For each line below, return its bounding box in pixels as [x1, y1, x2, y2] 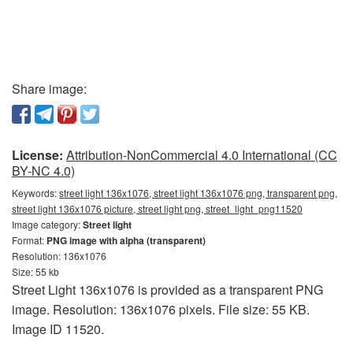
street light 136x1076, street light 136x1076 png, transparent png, [59, 186, 337, 199]
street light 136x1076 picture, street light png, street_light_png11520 [12, 202, 303, 215]
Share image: [12, 80, 87, 98]
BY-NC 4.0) [12, 162, 75, 180]
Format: [12, 233, 46, 247]
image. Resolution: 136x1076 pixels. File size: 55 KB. [12, 300, 310, 318]
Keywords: [12, 186, 59, 199]
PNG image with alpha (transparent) [46, 233, 206, 247]
